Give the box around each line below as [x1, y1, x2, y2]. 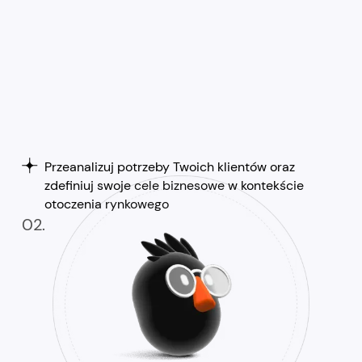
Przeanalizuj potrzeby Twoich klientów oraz [44, 158, 295, 176]
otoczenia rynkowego [44, 196, 169, 213]
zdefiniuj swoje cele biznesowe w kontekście [44, 177, 304, 195]
